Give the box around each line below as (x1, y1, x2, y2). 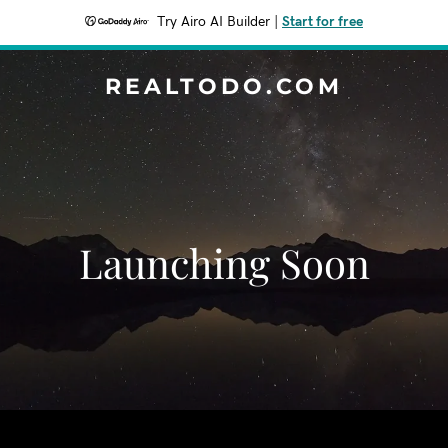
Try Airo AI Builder (157, 15, 270, 29)
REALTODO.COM (105, 73, 343, 100)
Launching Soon (78, 236, 370, 289)
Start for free (282, 15, 363, 29)
